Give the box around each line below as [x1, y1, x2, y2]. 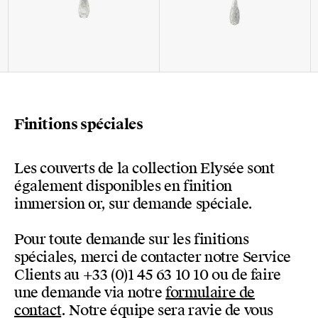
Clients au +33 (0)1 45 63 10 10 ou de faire [14, 265, 281, 285]
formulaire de [165, 283, 256, 302]
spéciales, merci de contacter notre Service [14, 248, 291, 267]
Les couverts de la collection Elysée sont [14, 159, 275, 178]
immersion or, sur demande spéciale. [14, 194, 253, 214]
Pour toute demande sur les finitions [14, 230, 249, 249]
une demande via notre [14, 283, 166, 302]
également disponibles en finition [14, 177, 232, 196]
